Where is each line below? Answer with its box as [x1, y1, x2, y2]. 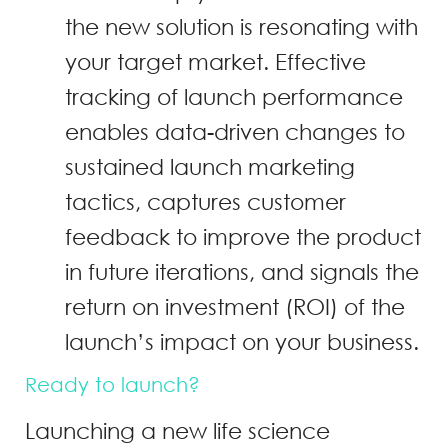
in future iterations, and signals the [65, 258, 419, 284]
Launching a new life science [25, 417, 330, 443]
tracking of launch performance [65, 83, 403, 109]
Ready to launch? [25, 372, 200, 396]
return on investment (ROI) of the [65, 293, 405, 319]
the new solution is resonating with [65, 13, 418, 39]
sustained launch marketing [65, 153, 355, 179]
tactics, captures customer [65, 188, 346, 214]
